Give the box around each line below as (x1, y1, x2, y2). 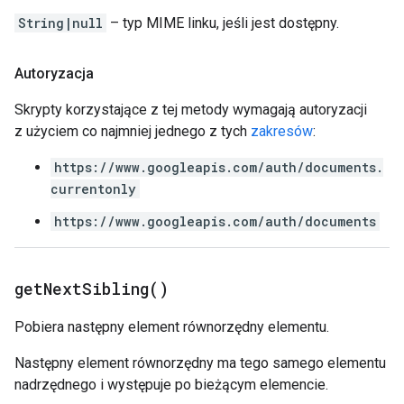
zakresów (251, 123, 313, 140)
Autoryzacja (14, 65, 94, 82)
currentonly (50, 180, 136, 197)
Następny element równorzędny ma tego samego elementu (14, 354, 386, 372)
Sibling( (82, 278, 159, 299)
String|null (18, 14, 103, 32)
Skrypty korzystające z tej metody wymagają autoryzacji (14, 101, 367, 118)
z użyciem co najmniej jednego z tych (14, 123, 251, 140)
